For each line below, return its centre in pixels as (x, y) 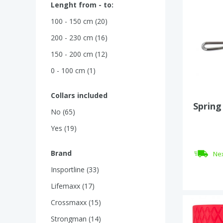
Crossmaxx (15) (76, 202)
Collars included (79, 95)
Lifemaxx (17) (73, 186)
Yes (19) (64, 128)
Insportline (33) (75, 169)
